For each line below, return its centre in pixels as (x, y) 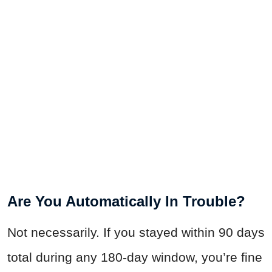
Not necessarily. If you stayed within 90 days (136, 233)
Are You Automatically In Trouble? (126, 202)
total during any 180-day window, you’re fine (135, 257)
